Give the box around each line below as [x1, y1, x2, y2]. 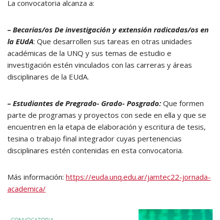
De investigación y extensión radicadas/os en [55, 25, 209, 34]
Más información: [7, 172, 66, 182]
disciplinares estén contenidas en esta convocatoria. [7, 145, 183, 155]
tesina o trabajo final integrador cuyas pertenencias [7, 134, 182, 143]
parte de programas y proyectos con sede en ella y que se [7, 110, 206, 120]
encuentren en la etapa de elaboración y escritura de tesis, [7, 122, 206, 132]
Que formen [163, 98, 204, 108]
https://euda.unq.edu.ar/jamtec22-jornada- [66, 172, 211, 182]
